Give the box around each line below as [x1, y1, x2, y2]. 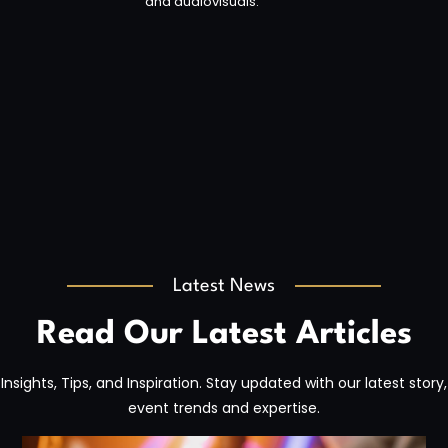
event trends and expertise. [128, 398, 320, 419]
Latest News [173, 277, 275, 296]
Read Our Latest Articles [36, 318, 412, 352]
